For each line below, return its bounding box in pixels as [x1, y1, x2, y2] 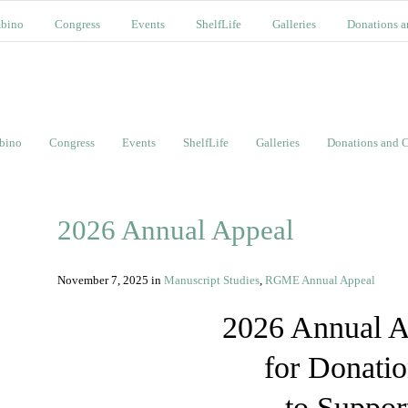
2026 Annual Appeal [57, 214, 294, 246]
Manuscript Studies [164, 273, 260, 287]
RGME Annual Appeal [265, 273, 375, 287]
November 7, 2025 [57, 273, 151, 287]
